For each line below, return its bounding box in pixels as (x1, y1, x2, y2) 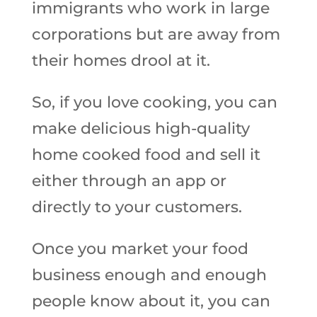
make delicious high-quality (31, 119, 250, 138)
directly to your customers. (31, 197, 246, 217)
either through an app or (31, 171, 226, 190)
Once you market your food (31, 239, 248, 258)
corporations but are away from (31, 25, 280, 44)
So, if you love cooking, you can (31, 93, 277, 112)
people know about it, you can (31, 292, 270, 311)
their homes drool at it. (31, 51, 210, 70)
